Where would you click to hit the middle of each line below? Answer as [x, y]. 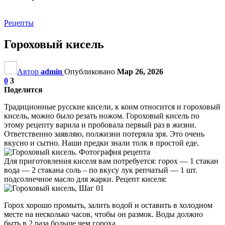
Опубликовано [91, 71]
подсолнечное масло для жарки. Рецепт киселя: [85, 179]
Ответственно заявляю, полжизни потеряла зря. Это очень [104, 134]
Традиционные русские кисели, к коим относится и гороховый [112, 106]
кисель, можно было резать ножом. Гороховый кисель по [102, 116]
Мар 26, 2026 [140, 71]
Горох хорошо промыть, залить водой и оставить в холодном [108, 205]
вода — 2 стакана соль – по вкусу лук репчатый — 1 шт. [101, 170]
